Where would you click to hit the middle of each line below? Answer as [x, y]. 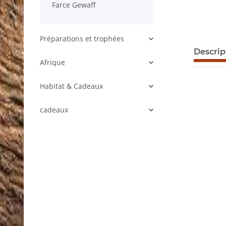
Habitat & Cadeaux [71, 86]
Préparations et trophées [82, 39]
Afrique [52, 63]
